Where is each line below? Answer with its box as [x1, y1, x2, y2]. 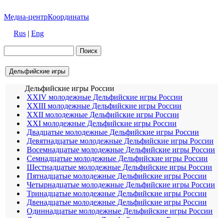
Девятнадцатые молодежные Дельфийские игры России [27, 137, 214, 145]
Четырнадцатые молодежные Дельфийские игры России [27, 181, 215, 189]
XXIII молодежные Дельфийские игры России [27, 102, 182, 110]
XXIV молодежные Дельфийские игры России [27, 93, 182, 101]
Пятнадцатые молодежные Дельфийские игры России [27, 172, 207, 180]
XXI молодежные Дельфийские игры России [27, 119, 177, 127]
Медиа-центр [4, 13, 48, 21]
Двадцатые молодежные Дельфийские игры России [27, 128, 199, 136]
